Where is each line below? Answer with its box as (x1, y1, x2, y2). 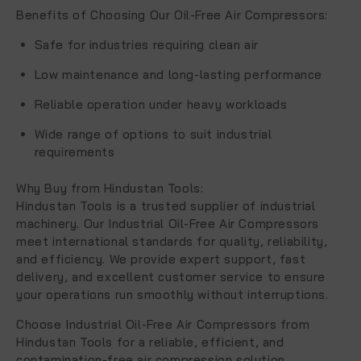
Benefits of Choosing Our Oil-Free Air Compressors (16, 7, 326, 23)
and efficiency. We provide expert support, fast (16, 251, 306, 267)
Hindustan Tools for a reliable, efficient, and (16, 334, 284, 350)
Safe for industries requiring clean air (34, 37, 259, 52)
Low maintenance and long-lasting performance (34, 67, 322, 82)
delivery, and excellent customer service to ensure (16, 268, 326, 284)
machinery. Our (16, 215, 108, 231)
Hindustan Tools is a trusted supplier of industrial (16, 197, 316, 214)
